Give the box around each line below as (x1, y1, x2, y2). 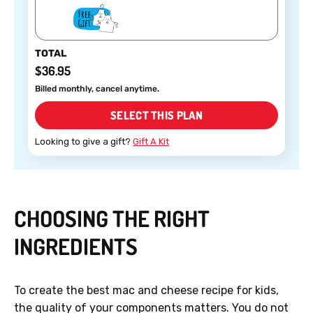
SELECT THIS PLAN (110, 108, 203, 123)
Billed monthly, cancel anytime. (35, 84, 159, 94)
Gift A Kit (133, 136, 169, 147)
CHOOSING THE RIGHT (14, 204, 210, 233)
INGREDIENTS (14, 232, 138, 261)
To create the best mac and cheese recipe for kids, (14, 284, 279, 298)
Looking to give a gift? (35, 136, 133, 147)
